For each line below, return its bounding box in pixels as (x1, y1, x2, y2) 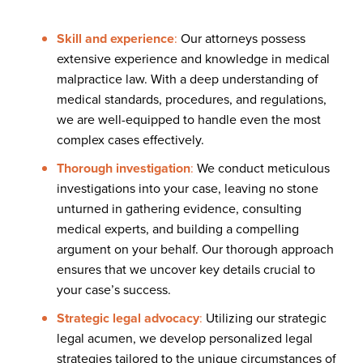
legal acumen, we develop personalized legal (57, 328, 313, 348)
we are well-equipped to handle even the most (57, 109, 321, 129)
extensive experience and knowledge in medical (57, 49, 330, 68)
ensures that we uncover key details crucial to (57, 259, 315, 279)
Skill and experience (57, 28, 174, 48)
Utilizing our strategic (203, 308, 327, 327)
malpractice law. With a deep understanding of (57, 69, 318, 88)
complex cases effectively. (57, 130, 204, 149)
